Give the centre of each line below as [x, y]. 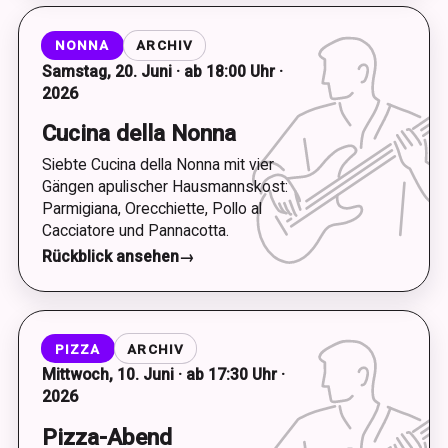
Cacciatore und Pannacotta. [135, 230]
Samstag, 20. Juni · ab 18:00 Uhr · [162, 71]
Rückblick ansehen [110, 256]
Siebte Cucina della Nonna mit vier [157, 164]
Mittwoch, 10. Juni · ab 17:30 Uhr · [163, 374]
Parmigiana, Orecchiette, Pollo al [151, 208]
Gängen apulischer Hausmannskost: [164, 186]
